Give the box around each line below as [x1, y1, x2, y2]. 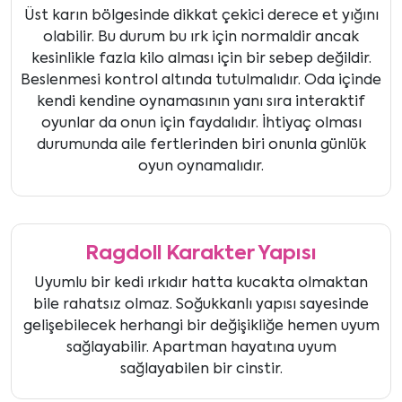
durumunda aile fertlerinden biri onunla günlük [36, 138, 366, 153]
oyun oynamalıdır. [138, 160, 264, 175]
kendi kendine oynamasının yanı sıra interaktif [37, 95, 365, 110]
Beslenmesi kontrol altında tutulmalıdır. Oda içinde [21, 74, 381, 89]
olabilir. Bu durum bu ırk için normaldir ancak [43, 31, 359, 46]
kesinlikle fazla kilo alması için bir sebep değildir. [31, 52, 371, 67]
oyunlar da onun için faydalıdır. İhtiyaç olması [40, 117, 362, 132]
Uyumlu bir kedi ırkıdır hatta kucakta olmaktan [34, 276, 368, 292]
